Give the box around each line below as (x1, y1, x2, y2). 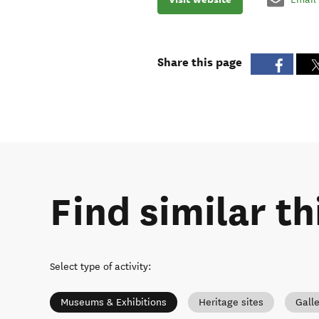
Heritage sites (199, 296, 263, 309)
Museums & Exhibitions (61, 296, 167, 309)
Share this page (157, 54, 242, 70)
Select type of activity (50, 261, 148, 273)
